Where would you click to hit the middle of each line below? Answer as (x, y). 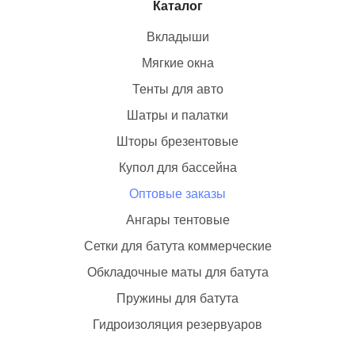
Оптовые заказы (177, 194)
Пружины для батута (177, 298)
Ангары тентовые (177, 220)
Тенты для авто (177, 89)
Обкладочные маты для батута (177, 272)
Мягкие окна (177, 63)
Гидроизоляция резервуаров (177, 324)
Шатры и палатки (177, 115)
